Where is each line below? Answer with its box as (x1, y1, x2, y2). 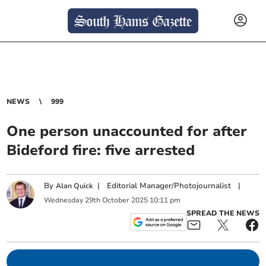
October (102, 195, 130, 205)
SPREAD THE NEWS (186, 208, 259, 218)
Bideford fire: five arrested (7, 141, 195, 160)
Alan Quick (56, 181, 93, 191)
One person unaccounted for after (7, 122, 248, 141)
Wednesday (44, 195, 84, 205)
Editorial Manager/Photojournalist (107, 180, 232, 192)
